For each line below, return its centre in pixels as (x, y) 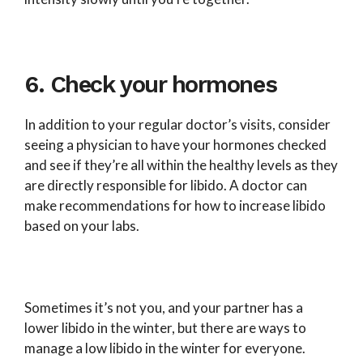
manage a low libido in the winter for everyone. (165, 348)
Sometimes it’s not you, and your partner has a (164, 307)
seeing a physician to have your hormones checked (175, 144)
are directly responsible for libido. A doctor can (166, 185)
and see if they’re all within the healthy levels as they (181, 164)
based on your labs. (82, 225)
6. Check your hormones (154, 84)
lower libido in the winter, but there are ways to (165, 327)
